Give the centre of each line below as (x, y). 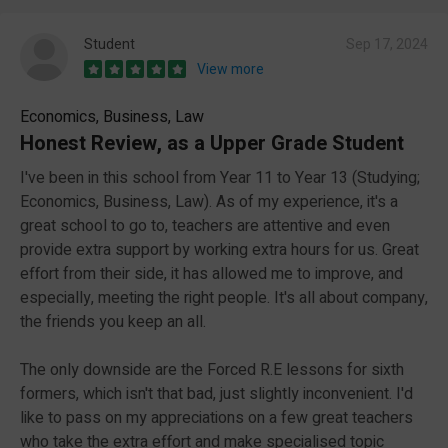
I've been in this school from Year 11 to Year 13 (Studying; (220, 177)
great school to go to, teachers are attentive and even (205, 225)
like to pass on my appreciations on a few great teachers (216, 417)
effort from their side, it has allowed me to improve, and (211, 273)
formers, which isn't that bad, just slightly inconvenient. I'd (216, 393)
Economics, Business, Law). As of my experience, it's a (209, 201)
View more (230, 69)
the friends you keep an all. (113, 321)
